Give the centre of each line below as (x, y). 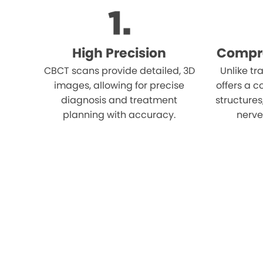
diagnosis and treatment (119, 100)
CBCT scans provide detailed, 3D (119, 70)
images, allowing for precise (119, 85)
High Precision (119, 53)
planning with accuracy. (119, 114)
